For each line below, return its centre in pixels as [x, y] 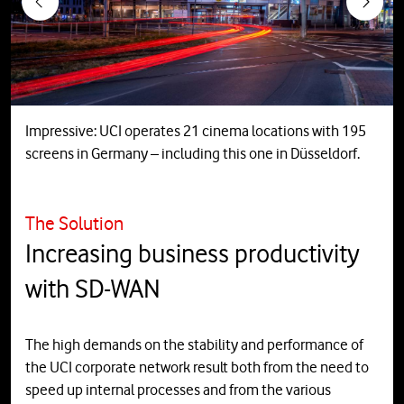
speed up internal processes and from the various [178, 390]
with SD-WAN [93, 289]
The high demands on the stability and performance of [194, 345]
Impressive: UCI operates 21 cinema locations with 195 [196, 131]
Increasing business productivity [193, 254]
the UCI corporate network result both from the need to [197, 367]
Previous [65, 11]
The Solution [74, 224]
